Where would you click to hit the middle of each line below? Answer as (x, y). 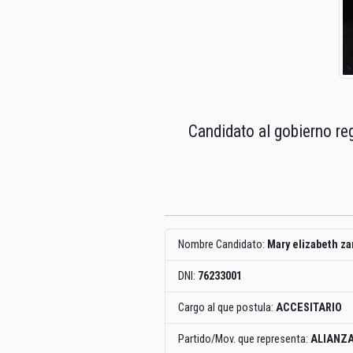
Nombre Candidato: (223, 245)
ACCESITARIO (309, 308)
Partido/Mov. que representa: (244, 340)
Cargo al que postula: (227, 308)
